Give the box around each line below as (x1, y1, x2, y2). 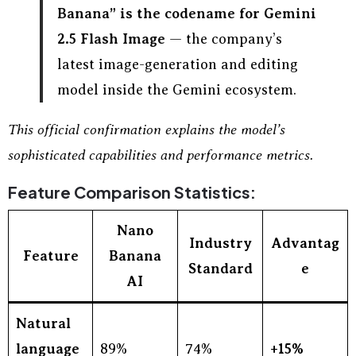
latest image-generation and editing (57, 56, 298, 72)
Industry (188, 235, 252, 251)
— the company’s (165, 31, 282, 47)
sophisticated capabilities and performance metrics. (8, 147, 313, 163)
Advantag (271, 235, 339, 251)
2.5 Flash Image (57, 31, 165, 47)
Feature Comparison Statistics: (8, 182, 256, 202)
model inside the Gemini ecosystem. (57, 82, 296, 98)
